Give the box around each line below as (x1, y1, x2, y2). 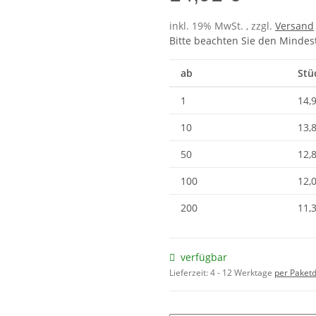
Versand (275, 19, 314, 33)
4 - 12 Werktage (210, 267, 274, 279)
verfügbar (181, 250, 227, 265)
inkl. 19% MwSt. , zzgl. (169, 19, 275, 33)
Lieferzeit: (169, 267, 210, 279)
